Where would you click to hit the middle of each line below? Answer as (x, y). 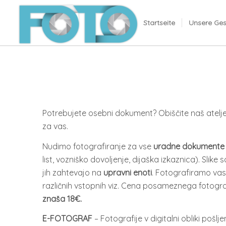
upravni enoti (127, 172)
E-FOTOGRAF (68, 219)
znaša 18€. (62, 199)
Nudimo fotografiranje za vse (98, 146)
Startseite (159, 23)
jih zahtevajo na (73, 172)
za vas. (55, 126)
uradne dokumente (189, 146)
